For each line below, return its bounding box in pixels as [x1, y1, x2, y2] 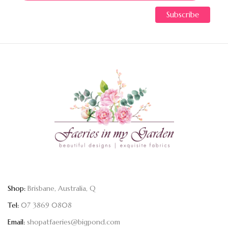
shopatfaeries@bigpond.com [27, 217, 120, 227]
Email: [8, 217, 25, 227]
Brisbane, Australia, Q [25, 184, 96, 193]
